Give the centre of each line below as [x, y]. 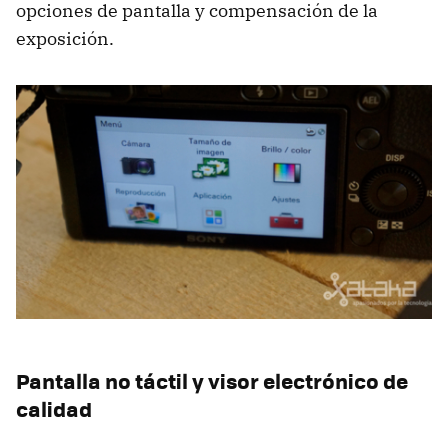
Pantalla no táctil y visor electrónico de [212, 380]
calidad [54, 408]
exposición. [65, 38]
